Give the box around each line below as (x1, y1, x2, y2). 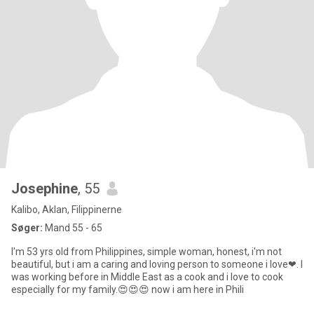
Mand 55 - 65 (43, 222, 102, 233)
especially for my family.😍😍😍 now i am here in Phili (11, 284, 244, 295)
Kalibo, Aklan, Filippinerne (11, 204, 122, 215)
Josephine (11, 180, 78, 197)
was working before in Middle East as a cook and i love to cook (11, 271, 69, 282)
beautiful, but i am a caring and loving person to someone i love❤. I (11, 259, 303, 270)
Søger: (11, 222, 43, 233)
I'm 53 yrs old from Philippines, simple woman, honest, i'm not (11, 246, 282, 257)
